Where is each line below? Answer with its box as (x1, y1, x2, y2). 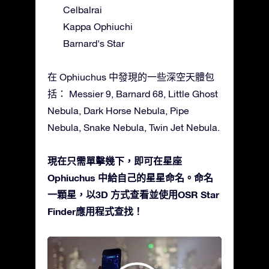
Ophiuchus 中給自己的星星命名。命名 (47, 171, 213, 183)
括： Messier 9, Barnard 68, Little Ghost (47, 88, 218, 99)
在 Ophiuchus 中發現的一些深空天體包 (47, 71, 214, 82)
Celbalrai (63, 4, 102, 15)
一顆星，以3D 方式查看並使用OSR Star (47, 188, 219, 200)
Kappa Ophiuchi (63, 20, 133, 32)
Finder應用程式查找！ (47, 205, 143, 217)
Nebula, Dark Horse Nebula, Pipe (47, 104, 189, 116)
